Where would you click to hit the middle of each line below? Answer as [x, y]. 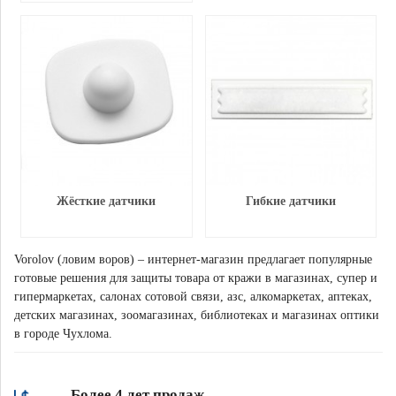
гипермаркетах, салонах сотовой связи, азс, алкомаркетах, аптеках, [193, 297]
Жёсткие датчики [107, 201]
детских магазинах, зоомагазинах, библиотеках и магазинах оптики [197, 315]
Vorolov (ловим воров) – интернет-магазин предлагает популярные [193, 259]
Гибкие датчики [290, 201]
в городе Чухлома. [63, 334]
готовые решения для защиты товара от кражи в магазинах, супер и [196, 278]
